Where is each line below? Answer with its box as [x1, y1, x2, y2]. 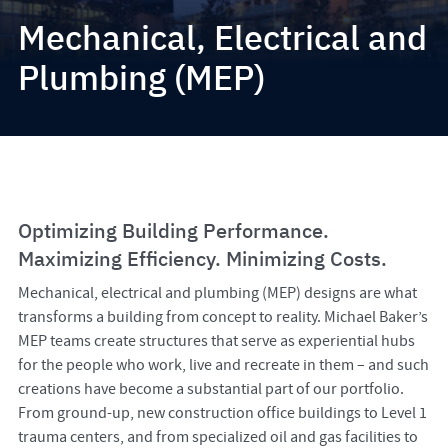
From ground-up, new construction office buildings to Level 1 [17, 403, 427, 424]
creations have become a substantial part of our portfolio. [17, 379, 404, 400]
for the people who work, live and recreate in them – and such [17, 355, 429, 376]
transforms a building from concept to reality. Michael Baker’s [17, 307, 428, 328]
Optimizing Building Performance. [17, 217, 329, 245]
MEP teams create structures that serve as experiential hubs [17, 331, 415, 352]
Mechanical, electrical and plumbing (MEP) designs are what [17, 283, 417, 304]
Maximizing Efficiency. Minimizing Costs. [17, 245, 387, 273]
